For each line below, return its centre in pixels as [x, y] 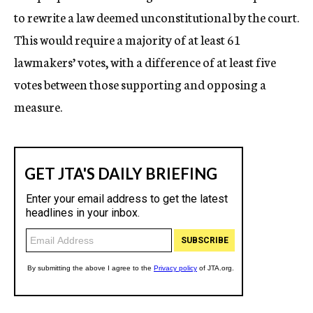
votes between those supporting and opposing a [140, 84]
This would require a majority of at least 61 [128, 39]
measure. [38, 106]
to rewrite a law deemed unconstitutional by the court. [156, 17]
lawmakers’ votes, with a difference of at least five [145, 61]
